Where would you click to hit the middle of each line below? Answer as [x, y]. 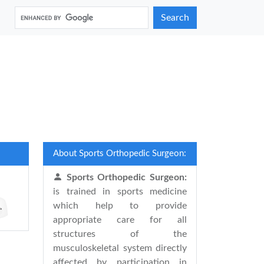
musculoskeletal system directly [120, 248]
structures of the [120, 234]
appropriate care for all [120, 220]
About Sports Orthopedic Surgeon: [120, 154]
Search [175, 18]
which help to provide [120, 206]
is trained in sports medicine [120, 192]
